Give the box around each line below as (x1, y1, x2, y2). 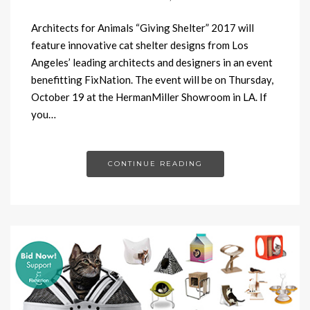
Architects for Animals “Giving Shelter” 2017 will (31, 21, 254, 35)
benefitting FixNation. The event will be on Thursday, (31, 73, 273, 86)
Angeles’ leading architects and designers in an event (31, 56, 273, 69)
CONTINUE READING (107, 159, 203, 169)
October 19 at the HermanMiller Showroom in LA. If (31, 91, 267, 104)
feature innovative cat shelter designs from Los (31, 39, 248, 52)
